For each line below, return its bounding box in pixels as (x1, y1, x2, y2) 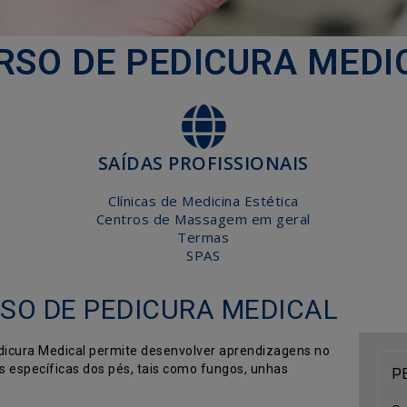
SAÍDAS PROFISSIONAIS (97, 151, 309, 175)
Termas (177, 228, 230, 246)
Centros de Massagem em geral (95, 210, 311, 228)
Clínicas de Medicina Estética (108, 192, 299, 210)
